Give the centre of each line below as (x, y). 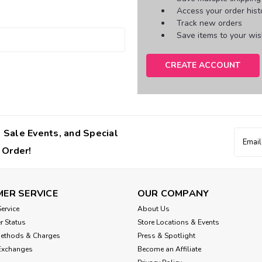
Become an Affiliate (169, 249)
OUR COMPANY (173, 193)
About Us (153, 208)
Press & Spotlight (166, 235)
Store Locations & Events (178, 222)
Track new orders (210, 23)
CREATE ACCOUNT (203, 65)
